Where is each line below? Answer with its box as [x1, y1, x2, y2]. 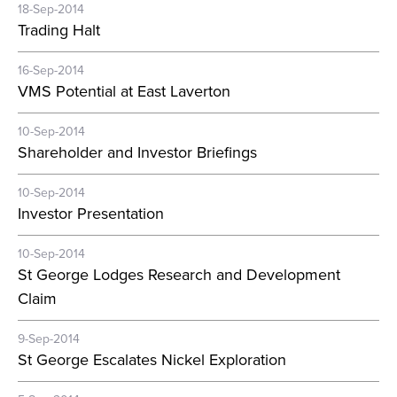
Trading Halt [18, 19, 100, 42]
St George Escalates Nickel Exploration [18, 348, 286, 371]
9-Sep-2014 [18, 330, 80, 348]
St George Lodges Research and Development [18, 263, 340, 286]
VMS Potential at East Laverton [18, 80, 230, 103]
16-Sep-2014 [18, 61, 84, 80]
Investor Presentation [18, 202, 164, 225]
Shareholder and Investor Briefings [18, 141, 257, 164]
